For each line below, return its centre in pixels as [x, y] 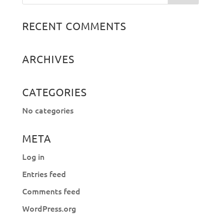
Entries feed [44, 174]
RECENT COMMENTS [74, 26]
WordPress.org [49, 208]
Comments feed [51, 191]
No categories [48, 110]
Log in [33, 156]
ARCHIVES [48, 59]
